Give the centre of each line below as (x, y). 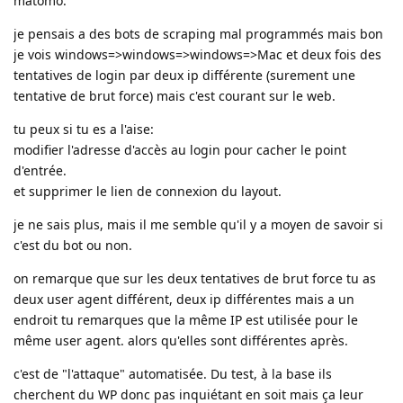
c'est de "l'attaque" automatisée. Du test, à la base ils (173, 373)
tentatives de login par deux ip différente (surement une (184, 75)
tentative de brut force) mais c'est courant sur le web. (175, 95)
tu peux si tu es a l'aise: (84, 129)
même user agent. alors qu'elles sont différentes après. (181, 340)
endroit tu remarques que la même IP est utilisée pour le (186, 319)
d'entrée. (40, 170)
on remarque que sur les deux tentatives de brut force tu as (195, 278)
